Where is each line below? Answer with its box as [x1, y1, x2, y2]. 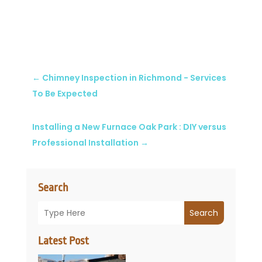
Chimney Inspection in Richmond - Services [42, 72, 226, 84]
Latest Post [37, 235, 89, 248]
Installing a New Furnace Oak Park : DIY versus [32, 121, 226, 133]
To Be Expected [32, 88, 98, 100]
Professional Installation [32, 137, 140, 149]
